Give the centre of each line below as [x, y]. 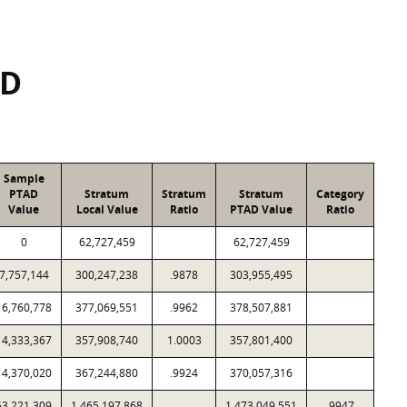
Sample [24, 179]
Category [340, 194]
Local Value [107, 209]
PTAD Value [261, 209]
